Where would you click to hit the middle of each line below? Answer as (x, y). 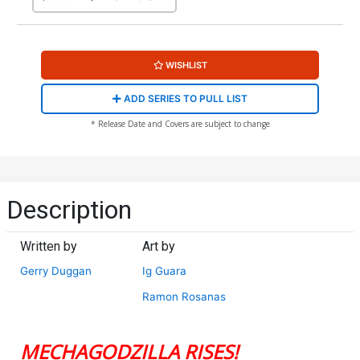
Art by (159, 246)
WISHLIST (186, 65)
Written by (49, 246)
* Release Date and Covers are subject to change (180, 123)
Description (69, 209)
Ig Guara (165, 270)
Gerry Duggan (56, 270)
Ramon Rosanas (184, 296)
